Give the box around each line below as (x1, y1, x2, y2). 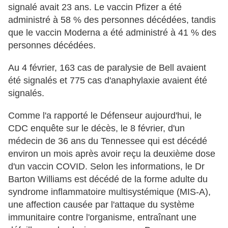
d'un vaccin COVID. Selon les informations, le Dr (8, 161, 205, 172)
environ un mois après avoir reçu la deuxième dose (8, 149, 215, 159)
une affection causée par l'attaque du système (8, 199, 194, 210)
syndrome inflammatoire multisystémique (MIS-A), (8, 187, 211, 197)
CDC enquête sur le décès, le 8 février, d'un (8, 123, 185, 134)
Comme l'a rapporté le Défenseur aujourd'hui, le (8, 110, 202, 121)
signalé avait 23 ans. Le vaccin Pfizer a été (8, 2, 182, 13)
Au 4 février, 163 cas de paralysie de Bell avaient (8, 63, 206, 73)
